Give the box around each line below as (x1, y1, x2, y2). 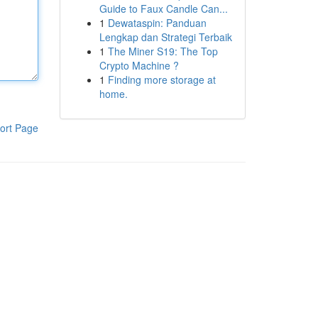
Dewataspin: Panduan (107, 16, 207, 30)
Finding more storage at (107, 72, 216, 87)
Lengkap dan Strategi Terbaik (99, 30, 232, 44)
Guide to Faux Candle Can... (99, 1, 228, 16)
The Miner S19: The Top (107, 44, 218, 58)
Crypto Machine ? (99, 58, 179, 72)
